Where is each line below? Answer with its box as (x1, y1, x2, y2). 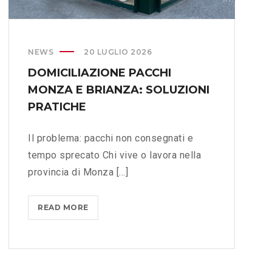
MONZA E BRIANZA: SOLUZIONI (28, 83, 209, 97)
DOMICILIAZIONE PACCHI (28, 66, 171, 80)
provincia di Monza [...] (28, 166, 128, 178)
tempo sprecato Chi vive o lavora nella (28, 149, 201, 161)
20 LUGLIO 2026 (84, 47, 152, 57)
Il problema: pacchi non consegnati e (28, 132, 193, 144)
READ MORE (38, 203, 89, 212)
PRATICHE (28, 100, 86, 114)
